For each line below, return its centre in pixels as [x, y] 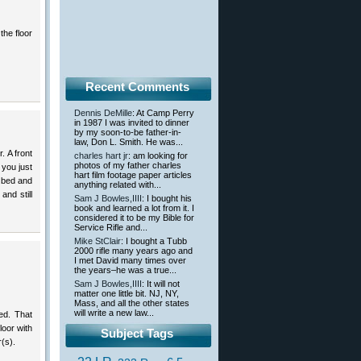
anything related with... [118, 185]
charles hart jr [101, 156]
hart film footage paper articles [133, 175]
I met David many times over [130, 261]
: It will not [161, 284]
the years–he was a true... [125, 270]
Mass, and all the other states [132, 303]
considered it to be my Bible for [134, 218]
